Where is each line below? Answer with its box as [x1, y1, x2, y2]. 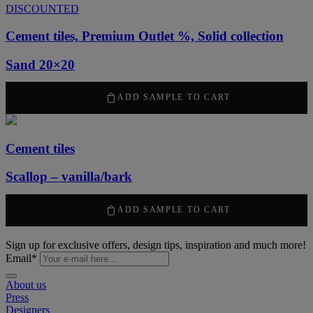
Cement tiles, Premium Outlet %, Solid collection [6, 28, 284, 43]
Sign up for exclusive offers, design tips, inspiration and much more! [6, 238, 306, 251]
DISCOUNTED [6, 3, 79, 15]
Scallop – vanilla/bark [6, 169, 132, 184]
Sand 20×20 [6, 57, 75, 72]
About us [6, 278, 46, 291]
